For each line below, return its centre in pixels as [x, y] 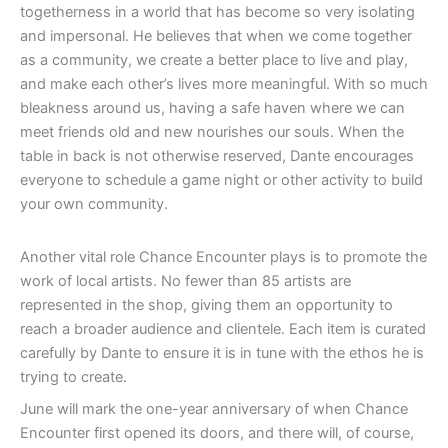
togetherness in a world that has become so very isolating [217, 12]
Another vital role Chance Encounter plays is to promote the [223, 257]
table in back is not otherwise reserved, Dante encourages [217, 156]
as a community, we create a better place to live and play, [214, 60]
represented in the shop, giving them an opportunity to [206, 305]
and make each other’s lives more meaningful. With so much [224, 84]
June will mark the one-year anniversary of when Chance [214, 408]
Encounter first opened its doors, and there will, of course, [217, 432]
